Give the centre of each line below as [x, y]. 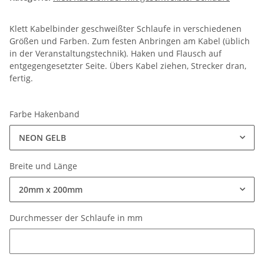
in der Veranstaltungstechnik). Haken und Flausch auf [115, 54]
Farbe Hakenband [46, 114]
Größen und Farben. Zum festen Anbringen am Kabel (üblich [130, 41]
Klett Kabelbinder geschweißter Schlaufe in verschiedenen [126, 29]
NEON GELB [42, 138]
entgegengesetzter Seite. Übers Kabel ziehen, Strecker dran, [128, 66]
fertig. [21, 78]
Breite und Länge [44, 166]
